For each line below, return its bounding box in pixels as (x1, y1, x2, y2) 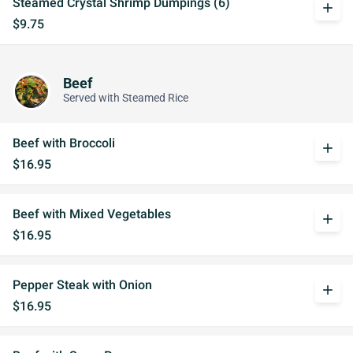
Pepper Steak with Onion (13, 277, 152, 292)
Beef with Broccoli (13, 136, 115, 150)
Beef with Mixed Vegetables (13, 206, 171, 221)
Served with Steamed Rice (63, 91, 188, 105)
